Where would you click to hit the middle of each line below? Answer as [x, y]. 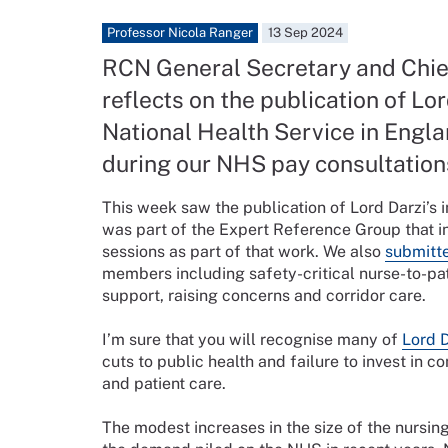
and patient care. [168, 384]
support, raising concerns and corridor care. [268, 296]
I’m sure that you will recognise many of [252, 340]
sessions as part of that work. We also [243, 252]
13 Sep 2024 [305, 33]
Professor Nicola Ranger [180, 33]
